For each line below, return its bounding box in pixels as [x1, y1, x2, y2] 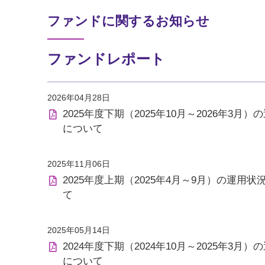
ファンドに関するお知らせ [47, 14, 209, 28]
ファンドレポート [47, 51, 165, 67]
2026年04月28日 [47, 93, 110, 102]
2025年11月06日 [47, 160, 110, 169]
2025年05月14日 [47, 226, 110, 235]
